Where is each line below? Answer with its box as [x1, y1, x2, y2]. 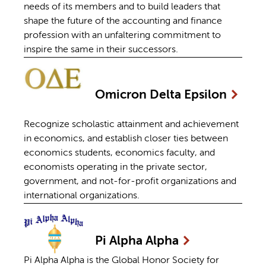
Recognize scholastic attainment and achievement [24, 120, 239, 130]
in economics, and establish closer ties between [24, 134, 228, 144]
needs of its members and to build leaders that [24, 2, 220, 12]
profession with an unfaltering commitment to [24, 30, 221, 40]
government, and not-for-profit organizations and [24, 177, 236, 187]
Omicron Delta [95, 88, 184, 102]
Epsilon [184, 88, 230, 102]
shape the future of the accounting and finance [24, 16, 222, 26]
